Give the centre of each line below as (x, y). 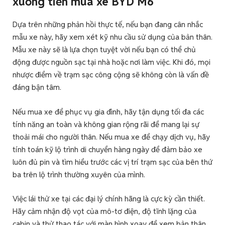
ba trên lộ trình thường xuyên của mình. (79, 174)
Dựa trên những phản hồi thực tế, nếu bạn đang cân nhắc (108, 25)
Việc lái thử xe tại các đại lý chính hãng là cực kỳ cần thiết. (109, 198)
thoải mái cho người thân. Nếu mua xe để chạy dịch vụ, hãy (111, 137)
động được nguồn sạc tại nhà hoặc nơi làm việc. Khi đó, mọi (111, 62)
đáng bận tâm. (37, 87)
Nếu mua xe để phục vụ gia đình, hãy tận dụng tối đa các (108, 111)
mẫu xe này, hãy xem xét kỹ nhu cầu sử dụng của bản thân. (113, 37)
